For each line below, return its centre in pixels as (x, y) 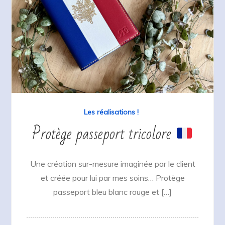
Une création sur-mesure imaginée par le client (113, 164)
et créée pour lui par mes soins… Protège (113, 178)
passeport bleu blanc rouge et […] (113, 192)
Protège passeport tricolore (104, 134)
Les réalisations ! (111, 112)
